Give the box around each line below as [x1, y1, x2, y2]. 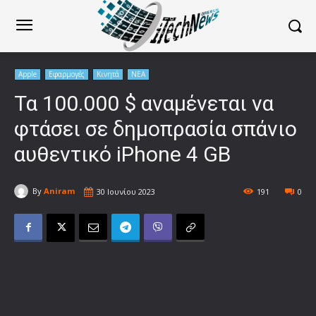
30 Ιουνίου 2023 [97, 186, 155, 197]
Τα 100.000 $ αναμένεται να [14, 90, 274, 116]
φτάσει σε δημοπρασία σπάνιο [14, 116, 297, 141]
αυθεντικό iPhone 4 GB [14, 141, 231, 166]
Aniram [44, 186, 75, 197]
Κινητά [97, 68, 119, 79]
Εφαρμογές [49, 68, 85, 79]
